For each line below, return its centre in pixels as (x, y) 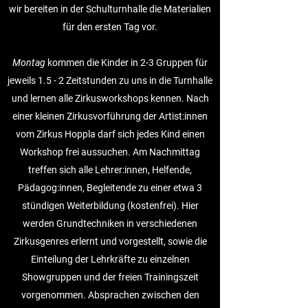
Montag (29, 63)
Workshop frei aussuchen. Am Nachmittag (110, 152)
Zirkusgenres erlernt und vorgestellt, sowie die (110, 241)
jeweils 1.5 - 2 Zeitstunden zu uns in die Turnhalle (110, 80)
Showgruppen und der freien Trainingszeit (110, 277)
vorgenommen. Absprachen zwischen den (110, 295)
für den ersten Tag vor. (110, 27)
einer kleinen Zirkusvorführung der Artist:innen (110, 116)
